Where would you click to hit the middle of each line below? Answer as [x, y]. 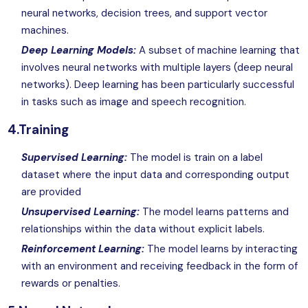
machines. [45, 31]
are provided [52, 192]
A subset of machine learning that [218, 51]
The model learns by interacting [221, 249]
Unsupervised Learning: [81, 212]
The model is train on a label [195, 158]
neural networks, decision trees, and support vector [145, 13]
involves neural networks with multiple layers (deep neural [157, 68]
